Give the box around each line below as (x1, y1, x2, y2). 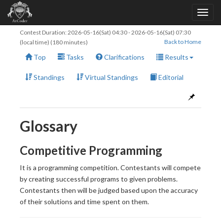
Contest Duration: (20, 29, 68, 36)
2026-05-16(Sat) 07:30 (131, 29, 191, 36)
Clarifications (103, 53, 145, 61)
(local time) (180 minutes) (20, 38, 88, 46)
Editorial (157, 73, 184, 81)
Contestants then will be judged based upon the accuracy (20, 186, 198, 194)
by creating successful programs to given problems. (20, 175, 178, 183)
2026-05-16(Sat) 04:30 (68, 29, 127, 36)
